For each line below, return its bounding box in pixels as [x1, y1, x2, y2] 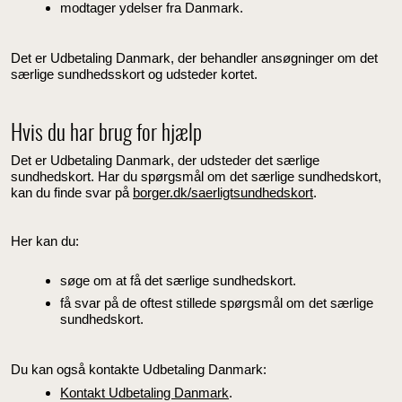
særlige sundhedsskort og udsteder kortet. [11, 66, 258, 82]
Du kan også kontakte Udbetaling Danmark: [11, 362, 267, 378]
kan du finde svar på [11, 185, 133, 201]
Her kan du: [11, 233, 79, 249]
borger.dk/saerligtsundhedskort [133, 185, 313, 201]
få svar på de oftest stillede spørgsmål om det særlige [60, 295, 373, 311]
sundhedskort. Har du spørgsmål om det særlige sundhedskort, [11, 169, 381, 185]
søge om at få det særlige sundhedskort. [60, 272, 296, 288]
